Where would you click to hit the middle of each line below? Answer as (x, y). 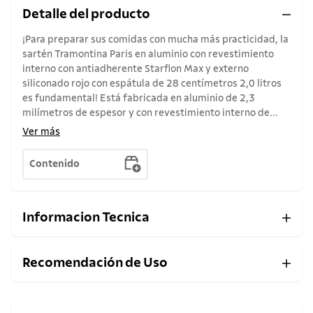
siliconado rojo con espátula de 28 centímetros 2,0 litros (152, 84)
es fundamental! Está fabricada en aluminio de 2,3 (139, 99)
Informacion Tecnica (86, 218)
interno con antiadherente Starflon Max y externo (136, 70)
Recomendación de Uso (95, 263)
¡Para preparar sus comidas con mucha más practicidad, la (155, 40)
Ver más (41, 132)
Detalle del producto (86, 15)
